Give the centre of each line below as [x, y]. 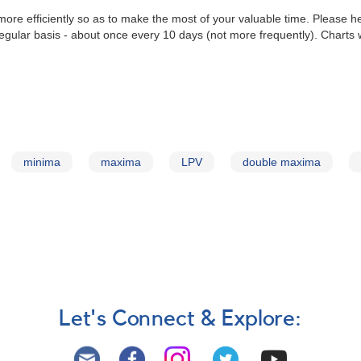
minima [42, 162]
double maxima [282, 162]
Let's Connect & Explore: [180, 319]
